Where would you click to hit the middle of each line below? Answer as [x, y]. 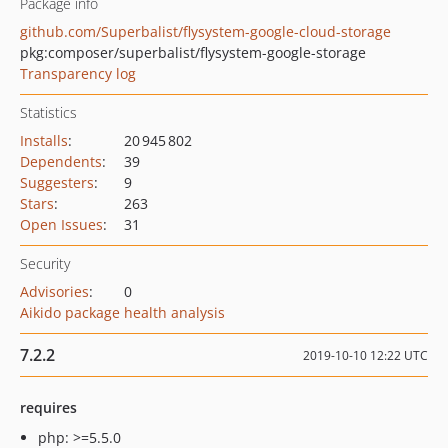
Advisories [54, 291]
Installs [44, 140]
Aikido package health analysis [122, 312]
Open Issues [61, 224]
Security [45, 263]
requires [48, 407]
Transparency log [78, 73]
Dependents [61, 161]
